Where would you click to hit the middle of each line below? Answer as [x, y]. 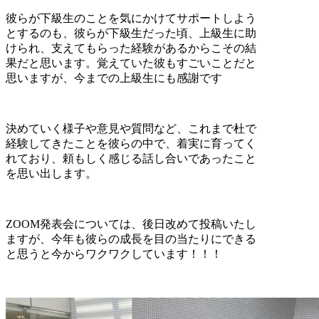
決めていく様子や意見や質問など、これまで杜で [131, 128]
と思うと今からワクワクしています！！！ [114, 253]
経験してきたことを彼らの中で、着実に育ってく [131, 143]
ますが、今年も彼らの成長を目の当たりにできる [131, 239]
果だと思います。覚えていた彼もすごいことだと [131, 63]
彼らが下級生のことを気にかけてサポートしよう [131, 18]
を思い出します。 [51, 173]
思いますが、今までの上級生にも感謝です [114, 78]
